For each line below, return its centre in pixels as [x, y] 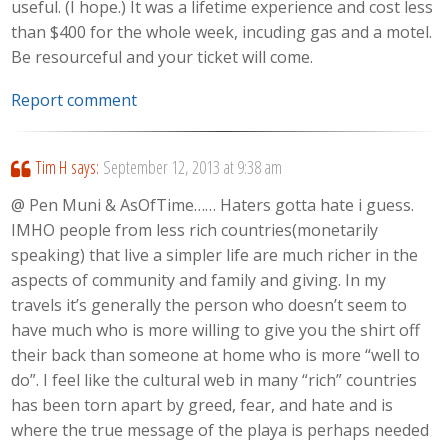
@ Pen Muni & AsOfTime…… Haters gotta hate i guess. [213, 205]
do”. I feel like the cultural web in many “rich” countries [214, 380]
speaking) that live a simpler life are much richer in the [215, 255]
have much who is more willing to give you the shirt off [216, 330]
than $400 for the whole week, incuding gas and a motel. [222, 32]
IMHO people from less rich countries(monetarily [195, 230]
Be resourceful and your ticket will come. [162, 57]
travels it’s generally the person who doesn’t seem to [209, 305]
